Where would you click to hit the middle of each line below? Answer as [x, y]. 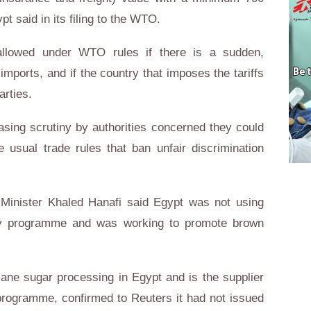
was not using [224, 202]
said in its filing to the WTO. [86, 19]
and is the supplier [213, 277]
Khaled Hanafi [85, 202]
